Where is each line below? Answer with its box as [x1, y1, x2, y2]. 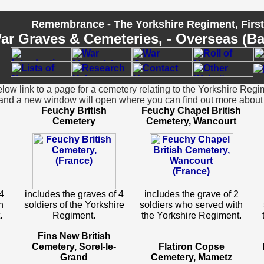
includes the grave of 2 [144, 189, 239, 199]
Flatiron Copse [158, 242, 225, 252]
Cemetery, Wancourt [146, 116, 236, 126]
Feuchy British [41, 105, 107, 115]
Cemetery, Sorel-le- [32, 242, 116, 252]
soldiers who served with [140, 200, 243, 210]
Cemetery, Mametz [150, 252, 232, 262]
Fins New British [37, 231, 111, 241]
